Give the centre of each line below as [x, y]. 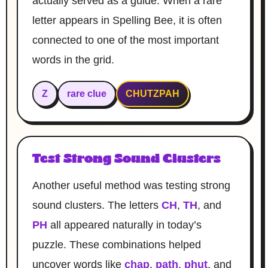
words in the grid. [73, 60]
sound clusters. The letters [97, 205]
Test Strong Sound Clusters [127, 159]
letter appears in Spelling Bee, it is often [127, 20]
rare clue [87, 93]
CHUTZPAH [153, 93]
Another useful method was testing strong [131, 185]
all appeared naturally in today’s [124, 225]
